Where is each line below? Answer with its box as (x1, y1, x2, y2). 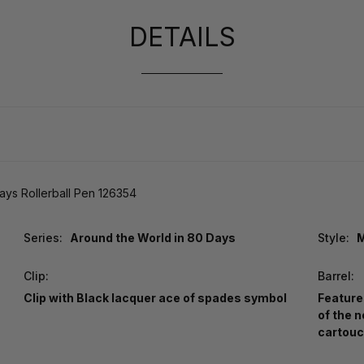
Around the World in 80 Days (70, 231, 236, 245)
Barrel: (318, 269, 355, 284)
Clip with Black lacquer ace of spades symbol (24, 291, 288, 305)
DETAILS (128, 21, 236, 54)
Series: (24, 231, 63, 245)
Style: (318, 231, 350, 245)
